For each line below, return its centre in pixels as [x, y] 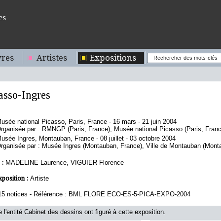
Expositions [113, 58]
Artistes [52, 58]
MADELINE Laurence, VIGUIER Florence [65, 163]
